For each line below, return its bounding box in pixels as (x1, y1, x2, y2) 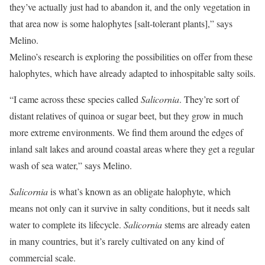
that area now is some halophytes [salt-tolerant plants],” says (9, 17, 232, 30)
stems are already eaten (162, 218, 250, 231)
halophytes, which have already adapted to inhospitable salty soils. (9, 66, 256, 79)
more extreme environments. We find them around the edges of (9, 125, 243, 138)
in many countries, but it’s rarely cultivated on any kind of (9, 234, 224, 247)
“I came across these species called (9, 92, 141, 105)
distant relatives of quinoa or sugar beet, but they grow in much (9, 109, 243, 122)
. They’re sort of (179, 92, 239, 105)
